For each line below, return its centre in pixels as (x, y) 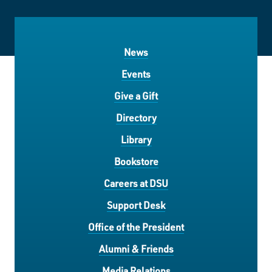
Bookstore (136, 161)
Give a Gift (136, 95)
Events (136, 73)
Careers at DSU (136, 183)
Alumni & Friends (136, 248)
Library (136, 139)
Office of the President (136, 226)
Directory (136, 117)
